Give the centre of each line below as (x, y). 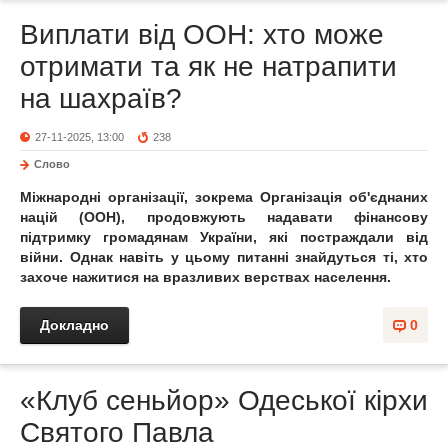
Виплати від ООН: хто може (202, 34)
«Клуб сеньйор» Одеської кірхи (224, 400)
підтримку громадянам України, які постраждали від (224, 237)
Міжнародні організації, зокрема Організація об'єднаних (224, 197)
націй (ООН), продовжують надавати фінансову (224, 217)
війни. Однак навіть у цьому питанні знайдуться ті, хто (224, 257)
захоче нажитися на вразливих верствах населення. (205, 277)
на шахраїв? (101, 98)
